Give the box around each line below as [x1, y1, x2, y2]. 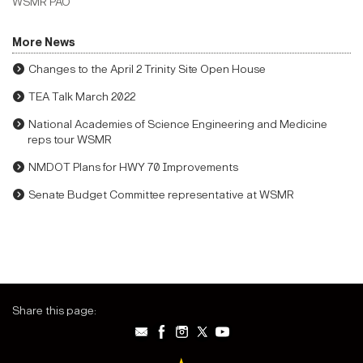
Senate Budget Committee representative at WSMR [28, 188, 294, 203]
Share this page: [12, 304, 96, 318]
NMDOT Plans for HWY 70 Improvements [28, 160, 238, 175]
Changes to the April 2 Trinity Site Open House [28, 62, 266, 77]
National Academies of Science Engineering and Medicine [28, 117, 327, 132]
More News [12, 36, 75, 50]
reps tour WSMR [28, 133, 113, 147]
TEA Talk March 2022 [28, 90, 135, 105]
